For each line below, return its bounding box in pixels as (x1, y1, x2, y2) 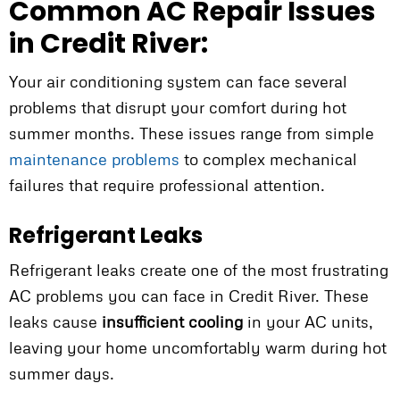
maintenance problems (9, 149, 179, 170)
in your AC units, (243, 312, 373, 332)
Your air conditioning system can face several (9, 71, 347, 92)
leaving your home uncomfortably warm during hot (9, 337, 387, 358)
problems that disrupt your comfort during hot (9, 97, 346, 118)
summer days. (9, 363, 114, 384)
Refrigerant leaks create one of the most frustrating (9, 260, 388, 280)
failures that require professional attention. (9, 175, 325, 196)
